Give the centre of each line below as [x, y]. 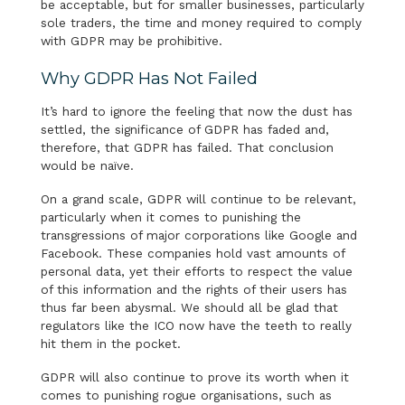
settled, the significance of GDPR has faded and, [184, 130]
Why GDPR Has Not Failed [149, 79]
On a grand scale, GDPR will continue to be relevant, [198, 199]
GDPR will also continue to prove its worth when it [194, 377]
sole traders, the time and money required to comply [201, 23]
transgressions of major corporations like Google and [198, 235]
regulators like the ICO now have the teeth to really [196, 326]
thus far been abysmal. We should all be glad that [189, 308]
